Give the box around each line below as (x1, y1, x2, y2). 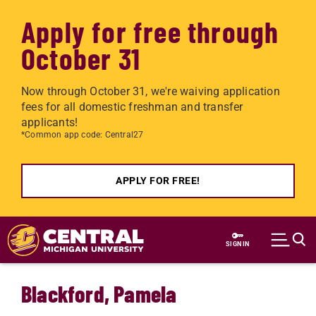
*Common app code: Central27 (21, 130, 144, 140)
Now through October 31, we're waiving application (21, 85, 280, 98)
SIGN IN (226, 240, 250, 248)
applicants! (21, 116, 78, 129)
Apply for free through (21, 13, 279, 49)
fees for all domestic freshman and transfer (21, 100, 243, 114)
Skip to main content (21, 219, 127, 232)
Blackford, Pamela (21, 280, 177, 307)
